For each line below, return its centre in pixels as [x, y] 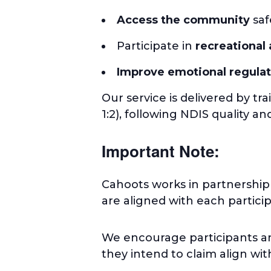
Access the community [183, 20]
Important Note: [161, 151]
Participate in [156, 46]
